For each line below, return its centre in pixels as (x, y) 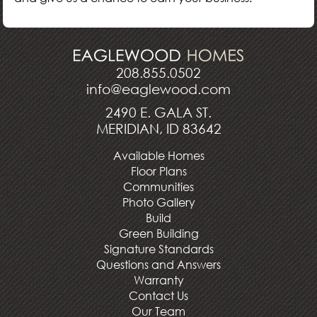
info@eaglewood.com (158, 88)
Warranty (158, 279)
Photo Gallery (158, 202)
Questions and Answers (158, 264)
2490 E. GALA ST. (158, 112)
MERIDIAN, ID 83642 (158, 128)
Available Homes (158, 155)
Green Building (158, 233)
